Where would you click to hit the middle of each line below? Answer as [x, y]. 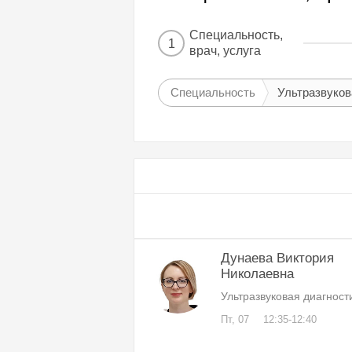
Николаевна [257, 274]
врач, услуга [225, 51]
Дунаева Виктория [277, 258]
